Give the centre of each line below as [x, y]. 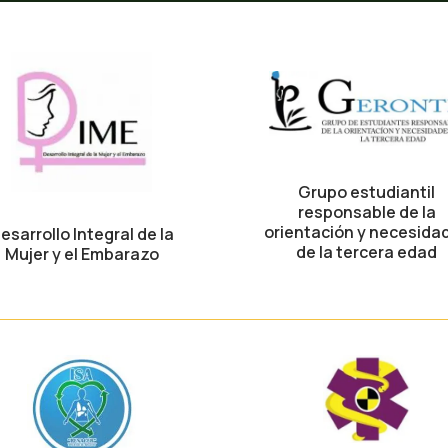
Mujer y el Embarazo [81, 254]
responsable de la [366, 211]
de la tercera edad [366, 251]
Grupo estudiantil [366, 191]
